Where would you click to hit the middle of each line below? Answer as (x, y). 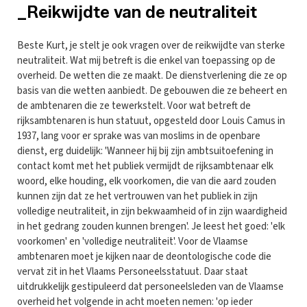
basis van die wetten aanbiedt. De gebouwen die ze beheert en (152, 90)
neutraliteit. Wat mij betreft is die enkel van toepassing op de (146, 60)
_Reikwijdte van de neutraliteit (137, 12)
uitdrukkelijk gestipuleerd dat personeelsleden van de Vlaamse (150, 286)
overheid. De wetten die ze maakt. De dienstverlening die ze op (152, 75)
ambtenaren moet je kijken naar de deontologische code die (144, 256)
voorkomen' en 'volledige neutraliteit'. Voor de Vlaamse (133, 241)
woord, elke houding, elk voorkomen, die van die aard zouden (147, 181)
